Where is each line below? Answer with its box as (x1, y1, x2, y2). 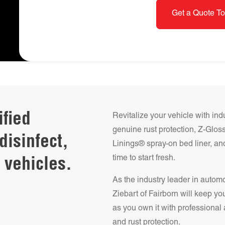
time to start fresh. (113, 154, 175, 163)
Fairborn (149, 190, 178, 199)
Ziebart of (113, 190, 149, 199)
